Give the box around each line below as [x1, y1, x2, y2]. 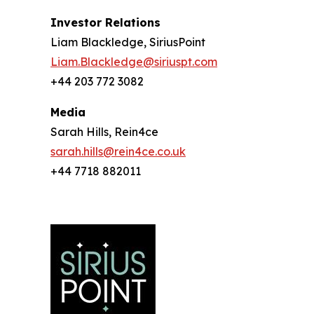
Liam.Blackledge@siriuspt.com [50, 55, 217, 69]
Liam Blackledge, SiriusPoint [50, 35, 205, 49]
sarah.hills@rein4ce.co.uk [50, 144, 186, 158]
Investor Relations [50, 15, 161, 29]
